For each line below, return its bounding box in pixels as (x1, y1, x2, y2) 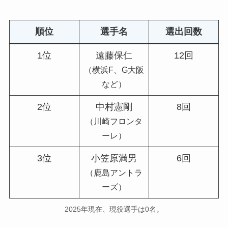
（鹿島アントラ (85, 168, 142, 178)
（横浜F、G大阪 (83, 65, 144, 75)
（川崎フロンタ (85, 117, 142, 126)
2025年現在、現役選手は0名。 (65, 205, 163, 214)
